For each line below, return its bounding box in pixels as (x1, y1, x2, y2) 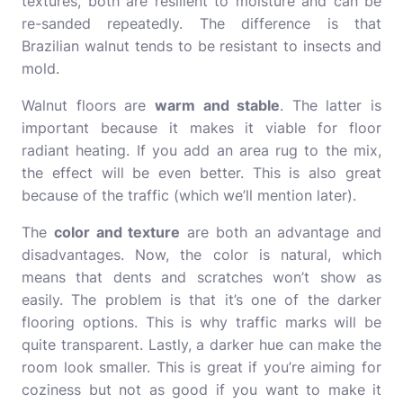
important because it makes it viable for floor (22, 119, 381, 137)
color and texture (53, 223, 181, 241)
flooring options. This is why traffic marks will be (22, 313, 381, 331)
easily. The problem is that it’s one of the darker (22, 291, 381, 309)
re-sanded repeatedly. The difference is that (22, 14, 381, 32)
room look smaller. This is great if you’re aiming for (22, 358, 381, 376)
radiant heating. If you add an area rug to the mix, (22, 141, 381, 159)
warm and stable (154, 96, 281, 114)
